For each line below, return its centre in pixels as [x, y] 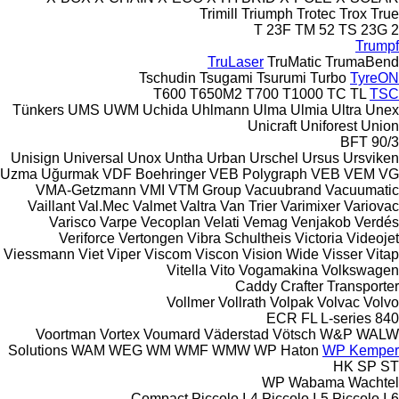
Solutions [38, 350]
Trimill [219, 13]
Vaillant [51, 206]
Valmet [155, 206]
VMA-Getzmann [86, 190]
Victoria [319, 238]
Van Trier [248, 206]
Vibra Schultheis [239, 238]
